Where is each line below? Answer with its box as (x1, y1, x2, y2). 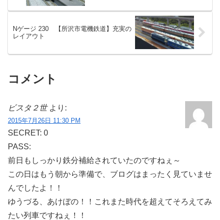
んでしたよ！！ (8, 183, 63, 192)
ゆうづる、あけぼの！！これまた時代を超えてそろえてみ (8, 197, 212, 206)
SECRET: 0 (8, 128, 48, 137)
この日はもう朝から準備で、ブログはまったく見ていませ (8, 169, 212, 178)
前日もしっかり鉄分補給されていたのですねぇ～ (8, 156, 181, 165)
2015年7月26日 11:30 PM (8, 116, 81, 124)
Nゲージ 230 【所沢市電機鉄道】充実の (13, 25, 132, 33)
